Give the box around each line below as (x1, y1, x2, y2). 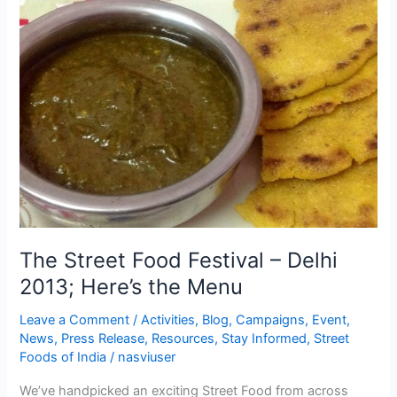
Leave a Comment (19, 311, 130, 328)
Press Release (61, 330, 145, 346)
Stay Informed (222, 330, 307, 346)
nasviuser (118, 348, 176, 365)
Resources (152, 330, 215, 346)
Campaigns (236, 311, 306, 328)
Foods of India (19, 348, 107, 365)
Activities (141, 311, 196, 328)
